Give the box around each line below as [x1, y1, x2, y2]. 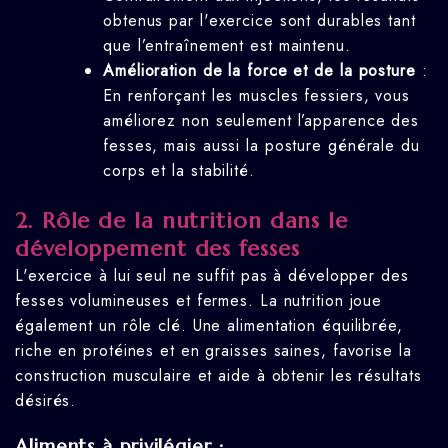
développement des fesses [15, 234, 300, 262]
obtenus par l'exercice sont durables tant [103, 8, 416, 32]
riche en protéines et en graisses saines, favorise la [15, 338, 412, 362]
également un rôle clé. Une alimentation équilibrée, [15, 313, 403, 337]
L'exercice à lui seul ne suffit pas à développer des [15, 263, 409, 287]
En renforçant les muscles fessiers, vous [103, 83, 410, 107]
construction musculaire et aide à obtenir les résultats [15, 363, 422, 387]
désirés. [15, 388, 77, 412]
